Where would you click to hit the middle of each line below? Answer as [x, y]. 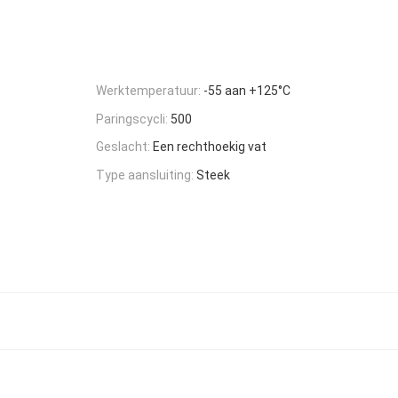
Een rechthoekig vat [210, 147]
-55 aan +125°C [247, 90]
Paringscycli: [132, 119]
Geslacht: [123, 147]
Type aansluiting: [145, 175]
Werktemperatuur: [148, 90]
